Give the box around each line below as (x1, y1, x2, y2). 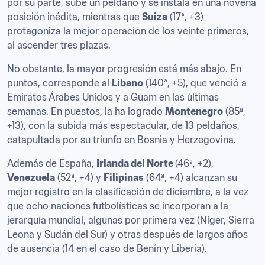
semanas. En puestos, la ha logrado (7, 105, 165, 118)
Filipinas (104, 172, 144, 184)
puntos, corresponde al (7, 77, 112, 89)
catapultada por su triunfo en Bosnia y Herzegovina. (7, 134, 238, 146)
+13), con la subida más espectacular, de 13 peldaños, (7, 119, 240, 132)
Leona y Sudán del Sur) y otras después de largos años (7, 228, 248, 241)
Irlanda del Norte (96, 157, 175, 170)
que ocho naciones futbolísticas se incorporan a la (7, 200, 228, 212)
